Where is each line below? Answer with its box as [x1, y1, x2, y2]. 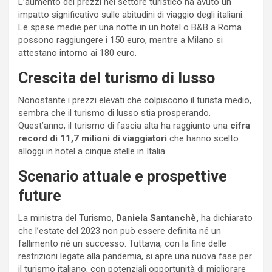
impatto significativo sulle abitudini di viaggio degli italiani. [18, 9, 244, 21]
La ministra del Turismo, [18, 212, 116, 224]
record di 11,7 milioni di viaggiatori [18, 133, 167, 144]
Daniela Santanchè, [116, 212, 199, 224]
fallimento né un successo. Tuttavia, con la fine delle [18, 238, 226, 250]
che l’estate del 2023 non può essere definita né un [18, 225, 221, 237]
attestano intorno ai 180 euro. [18, 47, 137, 59]
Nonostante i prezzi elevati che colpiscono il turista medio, [18, 95, 251, 106]
